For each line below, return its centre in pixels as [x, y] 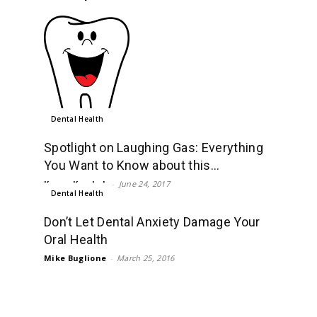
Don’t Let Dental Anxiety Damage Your [152, 221]
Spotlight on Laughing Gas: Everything [154, 147]
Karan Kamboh [76, 183]
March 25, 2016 [146, 258]
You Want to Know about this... [132, 165]
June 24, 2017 [144, 183]
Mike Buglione [75, 258]
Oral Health [76, 239]
